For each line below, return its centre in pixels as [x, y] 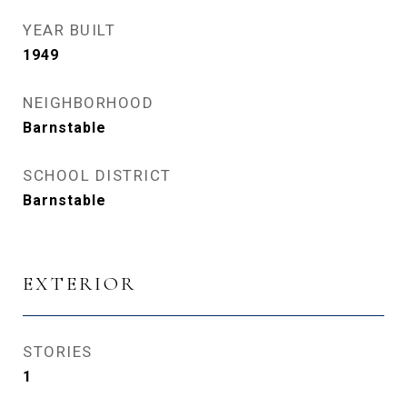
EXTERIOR [79, 284]
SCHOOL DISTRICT [97, 175]
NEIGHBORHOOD [88, 103]
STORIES [58, 352]
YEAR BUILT [69, 30]
